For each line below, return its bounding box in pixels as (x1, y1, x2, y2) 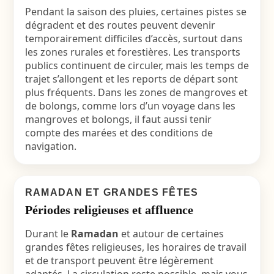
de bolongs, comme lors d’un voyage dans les (24, 99, 235, 113)
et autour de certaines (118, 227, 224, 240)
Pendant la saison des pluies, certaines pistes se (24, 5, 246, 18)
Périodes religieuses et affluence (24, 203, 193, 217)
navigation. (24, 139, 76, 153)
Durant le (24, 227, 71, 240)
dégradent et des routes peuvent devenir (24, 18, 215, 32)
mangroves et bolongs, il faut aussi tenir (24, 113, 212, 126)
